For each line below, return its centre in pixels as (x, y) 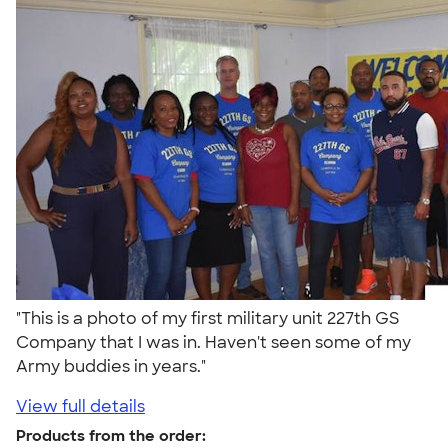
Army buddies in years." (115, 366)
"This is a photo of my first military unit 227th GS (207, 318)
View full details (80, 406)
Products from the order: (111, 435)
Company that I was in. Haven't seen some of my (213, 342)
